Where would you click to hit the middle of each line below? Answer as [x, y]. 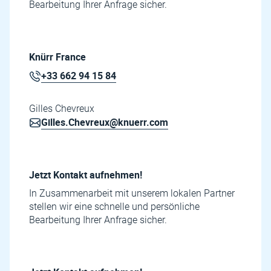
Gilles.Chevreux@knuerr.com [105, 122]
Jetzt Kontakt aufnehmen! [86, 175]
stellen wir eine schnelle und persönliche [114, 207]
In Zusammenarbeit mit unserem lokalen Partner [132, 193]
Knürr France [57, 57]
